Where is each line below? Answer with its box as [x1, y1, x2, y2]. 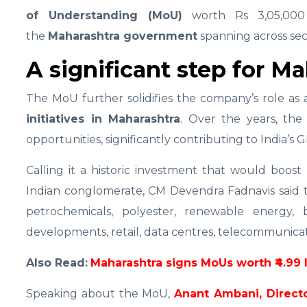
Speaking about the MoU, [26, 287, 174, 301]
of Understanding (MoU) [26, 9, 183, 23]
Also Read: [26, 256, 88, 270]
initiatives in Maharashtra [26, 112, 181, 126]
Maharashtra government [48, 29, 197, 43]
